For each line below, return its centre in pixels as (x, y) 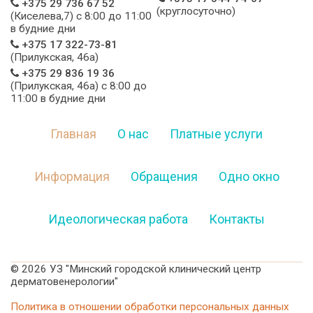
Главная (73, 134)
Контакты (237, 219)
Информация (72, 177)
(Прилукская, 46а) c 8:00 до (79, 86)
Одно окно (249, 177)
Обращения (164, 177)
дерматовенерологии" (64, 282)
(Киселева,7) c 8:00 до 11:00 (81, 16)
